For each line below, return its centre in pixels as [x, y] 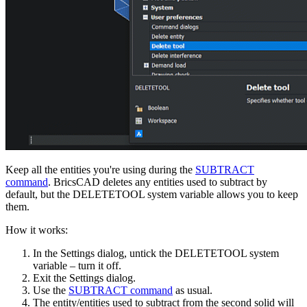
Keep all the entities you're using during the [100, 170]
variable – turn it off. [77, 266]
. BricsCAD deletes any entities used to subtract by [158, 182]
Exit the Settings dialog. [84, 278]
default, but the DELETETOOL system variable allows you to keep [152, 195]
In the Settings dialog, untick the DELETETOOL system [156, 254]
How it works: [37, 230]
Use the [51, 291]
